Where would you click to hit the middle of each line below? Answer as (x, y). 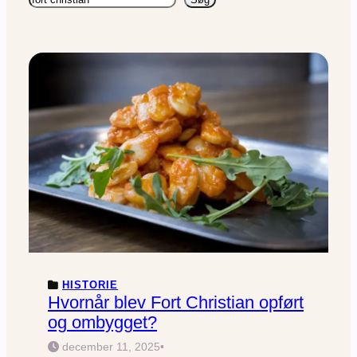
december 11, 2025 (111, 346)
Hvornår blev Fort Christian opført (176, 302)
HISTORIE (90, 284)
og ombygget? (102, 322)
